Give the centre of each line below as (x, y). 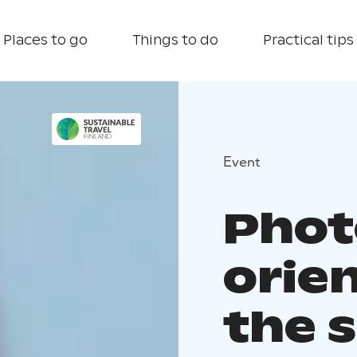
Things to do (175, 40)
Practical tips (308, 40)
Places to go (45, 40)
